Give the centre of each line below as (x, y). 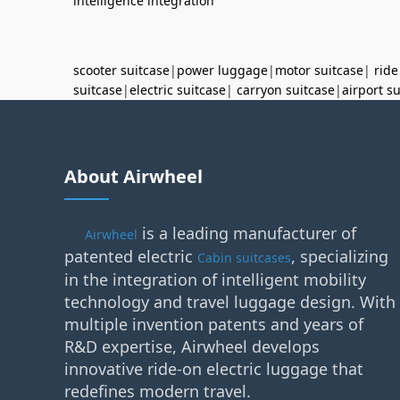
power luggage (222, 70)
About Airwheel (133, 176)
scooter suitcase (121, 70)
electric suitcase (178, 90)
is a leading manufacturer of (247, 233)
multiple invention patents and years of (214, 324)
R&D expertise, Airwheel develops (192, 346)
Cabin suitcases (244, 258)
